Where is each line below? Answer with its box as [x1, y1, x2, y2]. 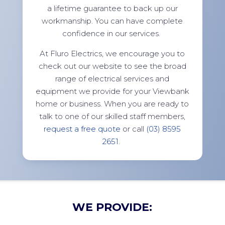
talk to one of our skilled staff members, [39, 111, 186, 122]
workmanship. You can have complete [42, 16, 183, 26]
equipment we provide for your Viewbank [35, 86, 189, 96]
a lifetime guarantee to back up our [47, 4, 178, 14]
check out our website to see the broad [38, 61, 186, 71]
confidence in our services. [62, 29, 161, 39]
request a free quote [44, 124, 121, 134]
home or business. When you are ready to [36, 99, 189, 109]
